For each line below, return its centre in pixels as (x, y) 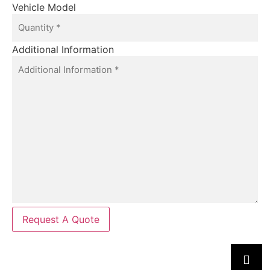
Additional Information (63, 50)
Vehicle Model (44, 8)
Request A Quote (61, 219)
